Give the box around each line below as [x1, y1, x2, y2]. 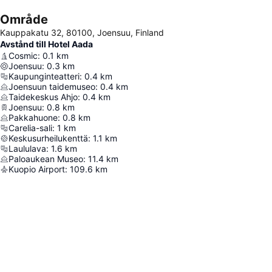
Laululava [8, 143, 46, 154]
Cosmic [8, 50, 38, 61]
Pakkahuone [8, 112, 58, 123]
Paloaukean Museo [8, 154, 83, 164]
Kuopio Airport [8, 164, 65, 174]
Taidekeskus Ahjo [8, 92, 78, 102]
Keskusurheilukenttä [8, 133, 88, 143]
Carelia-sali [8, 123, 52, 133]
